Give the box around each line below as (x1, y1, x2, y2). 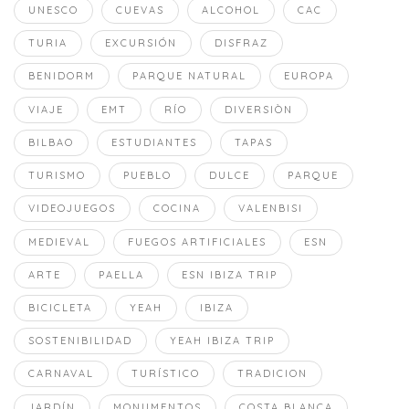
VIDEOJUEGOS (28, 202, 116, 215)
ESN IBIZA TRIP (182, 267, 278, 281)
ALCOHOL (202, 3, 260, 16)
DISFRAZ (215, 37, 268, 50)
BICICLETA (28, 301, 92, 315)
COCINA (153, 202, 201, 215)
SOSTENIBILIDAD (28, 334, 132, 348)
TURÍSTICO (131, 367, 200, 381)
